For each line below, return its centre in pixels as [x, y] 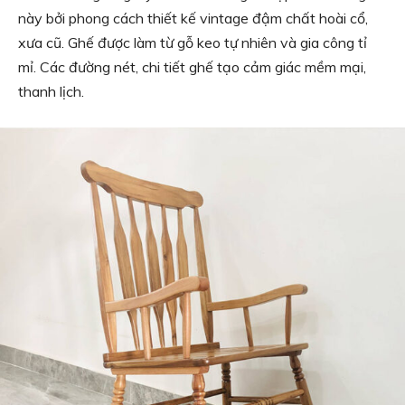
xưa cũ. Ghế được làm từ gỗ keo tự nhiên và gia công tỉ [193, 42]
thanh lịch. [53, 91]
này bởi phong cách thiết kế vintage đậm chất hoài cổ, [193, 18]
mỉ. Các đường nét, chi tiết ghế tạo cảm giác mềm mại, [192, 67]
